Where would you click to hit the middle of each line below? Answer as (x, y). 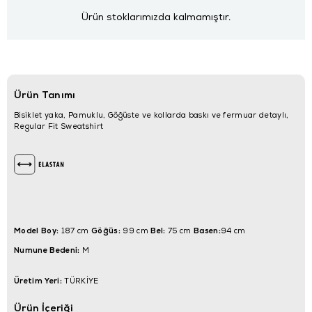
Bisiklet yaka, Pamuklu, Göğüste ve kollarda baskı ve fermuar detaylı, (151, 115)
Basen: (207, 230)
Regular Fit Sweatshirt (59, 126)
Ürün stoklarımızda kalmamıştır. (156, 17)
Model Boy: (37, 230)
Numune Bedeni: (47, 250)
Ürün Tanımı (45, 95)
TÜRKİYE (80, 281)
